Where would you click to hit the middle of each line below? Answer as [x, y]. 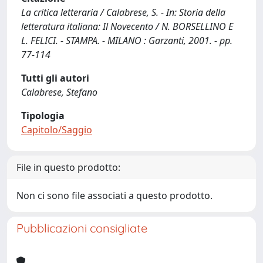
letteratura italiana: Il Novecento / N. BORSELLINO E [127, 26]
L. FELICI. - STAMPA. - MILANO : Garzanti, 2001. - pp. [127, 41]
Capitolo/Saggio [57, 130]
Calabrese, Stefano [59, 92]
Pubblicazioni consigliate [82, 228]
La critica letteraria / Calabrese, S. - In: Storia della [123, 12]
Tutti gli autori [55, 78]
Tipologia [43, 116]
